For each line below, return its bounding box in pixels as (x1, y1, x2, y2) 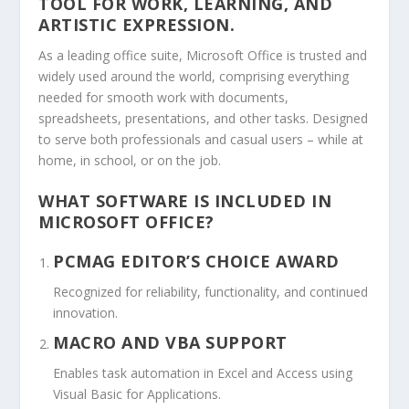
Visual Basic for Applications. (53, 384, 222, 403)
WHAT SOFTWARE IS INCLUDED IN (38, 190, 332, 213)
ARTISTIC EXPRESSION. (38, 14, 236, 36)
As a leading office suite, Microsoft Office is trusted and (38, 47, 368, 64)
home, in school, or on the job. (38, 152, 222, 169)
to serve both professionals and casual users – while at (38, 131, 364, 148)
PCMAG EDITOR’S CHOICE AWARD (53, 250, 340, 273)
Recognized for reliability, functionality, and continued (53, 283, 369, 301)
